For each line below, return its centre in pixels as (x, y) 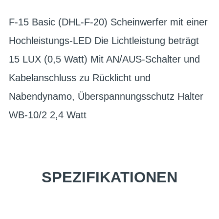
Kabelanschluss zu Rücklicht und (80, 78)
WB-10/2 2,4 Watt (48, 115)
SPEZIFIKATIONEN (109, 177)
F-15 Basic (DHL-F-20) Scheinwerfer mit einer (108, 22)
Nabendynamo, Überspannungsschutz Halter (106, 96)
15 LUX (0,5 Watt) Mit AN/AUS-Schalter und (104, 59)
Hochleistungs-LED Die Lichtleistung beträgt (104, 41)
